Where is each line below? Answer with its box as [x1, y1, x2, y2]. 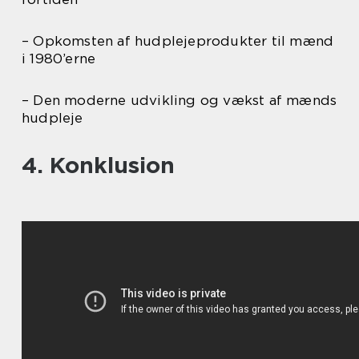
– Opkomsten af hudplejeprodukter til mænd [22, 33, 334, 50]
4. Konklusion [22, 151, 175, 179]
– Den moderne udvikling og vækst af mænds [22, 92, 337, 109]
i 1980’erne [22, 50, 96, 67]
